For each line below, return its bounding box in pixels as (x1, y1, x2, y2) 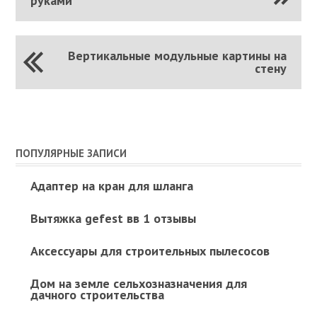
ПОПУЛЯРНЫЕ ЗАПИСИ (16, 146, 127, 160)
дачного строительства (30, 286, 164, 303)
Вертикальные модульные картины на (68, 47, 287, 64)
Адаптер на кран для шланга (30, 177, 193, 194)
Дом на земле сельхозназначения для (30, 275, 247, 292)
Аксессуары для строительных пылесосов (30, 242, 270, 259)
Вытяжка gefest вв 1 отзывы (30, 209, 196, 226)
